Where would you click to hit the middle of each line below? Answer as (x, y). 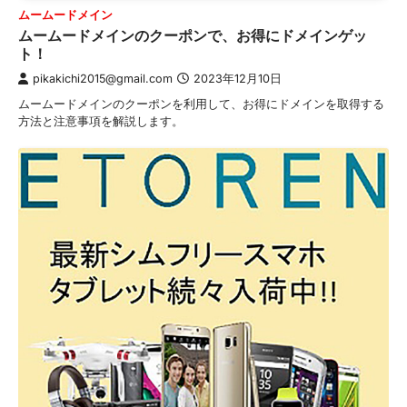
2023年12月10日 (238, 79)
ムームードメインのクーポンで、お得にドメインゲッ (193, 36)
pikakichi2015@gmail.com (103, 79)
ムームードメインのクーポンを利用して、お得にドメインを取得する (201, 104)
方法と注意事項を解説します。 (101, 121)
